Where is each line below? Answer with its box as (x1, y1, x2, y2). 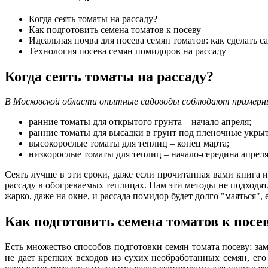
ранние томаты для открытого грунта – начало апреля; (29, 117, 251, 127)
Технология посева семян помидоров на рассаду (29, 45, 226, 56)
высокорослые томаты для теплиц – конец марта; (29, 138, 229, 149)
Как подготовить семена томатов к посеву (29, 24, 201, 35)
